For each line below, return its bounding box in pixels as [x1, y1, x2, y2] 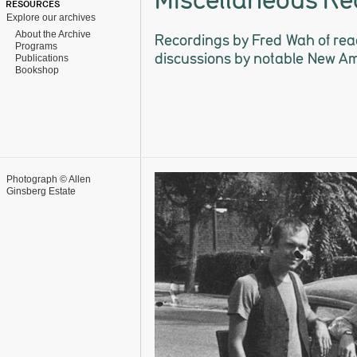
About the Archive [10, 29, 91, 40]
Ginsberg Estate [6, 186, 76, 197]
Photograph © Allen [6, 174, 91, 185]
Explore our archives [6, 12, 96, 23]
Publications [10, 53, 69, 64]
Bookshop [10, 65, 59, 76]
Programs [10, 41, 57, 52]
